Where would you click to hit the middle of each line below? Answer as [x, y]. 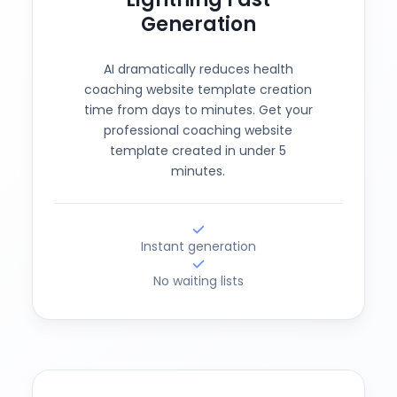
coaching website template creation [198, 90]
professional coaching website [198, 130]
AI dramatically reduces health [198, 69]
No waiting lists [198, 281]
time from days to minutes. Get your [198, 110]
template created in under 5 [198, 151]
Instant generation [198, 246]
